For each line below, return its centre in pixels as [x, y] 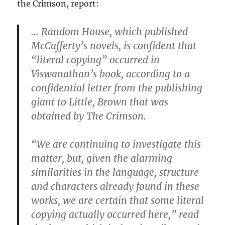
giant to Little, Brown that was [100, 102]
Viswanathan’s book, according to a [111, 74]
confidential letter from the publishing [117, 88]
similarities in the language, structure [115, 172]
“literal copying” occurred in [96, 60]
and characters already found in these [116, 186]
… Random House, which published [110, 32]
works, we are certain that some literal [118, 200]
